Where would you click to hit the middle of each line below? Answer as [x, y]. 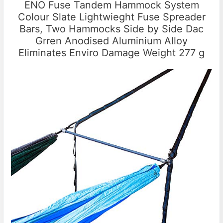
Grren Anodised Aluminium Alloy [111, 41]
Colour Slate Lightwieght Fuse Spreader [111, 17]
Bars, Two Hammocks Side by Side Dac [111, 29]
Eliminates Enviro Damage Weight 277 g [111, 53]
